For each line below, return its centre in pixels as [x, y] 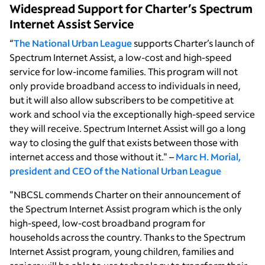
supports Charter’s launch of [193, 43]
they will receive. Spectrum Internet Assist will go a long [127, 128]
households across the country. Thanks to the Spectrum [127, 237]
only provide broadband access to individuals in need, [125, 85]
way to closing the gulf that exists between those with [124, 142]
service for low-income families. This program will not [124, 71]
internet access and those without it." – [93, 156]
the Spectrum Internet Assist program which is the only [126, 208]
